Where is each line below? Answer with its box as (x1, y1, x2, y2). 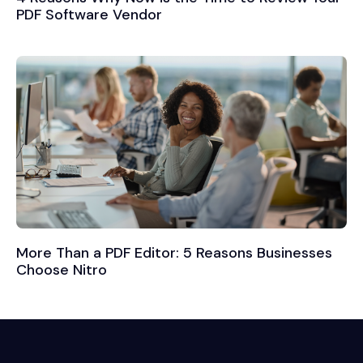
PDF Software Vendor (16, 4, 162, 24)
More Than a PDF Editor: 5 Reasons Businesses (16, 243, 332, 263)
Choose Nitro (16, 260, 107, 280)
